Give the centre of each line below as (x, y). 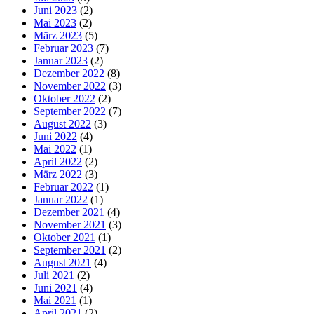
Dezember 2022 (69, 73)
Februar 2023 (63, 48)
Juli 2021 (54, 275)
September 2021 (70, 250)
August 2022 (62, 123)
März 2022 (58, 174)
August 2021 (62, 262)
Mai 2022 (55, 149)
